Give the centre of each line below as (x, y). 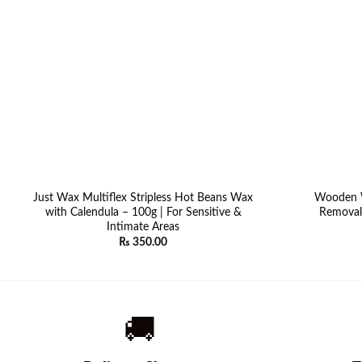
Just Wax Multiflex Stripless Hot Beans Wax (143, 197)
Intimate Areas (143, 226)
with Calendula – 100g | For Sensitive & (143, 212)
